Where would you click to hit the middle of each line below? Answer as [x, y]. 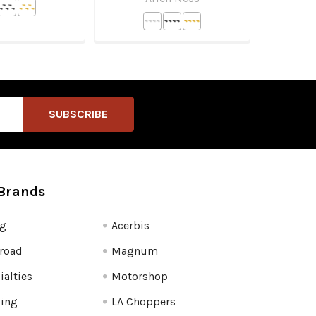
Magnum [134, 251]
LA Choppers [143, 302]
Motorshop [139, 276]
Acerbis [130, 226]
